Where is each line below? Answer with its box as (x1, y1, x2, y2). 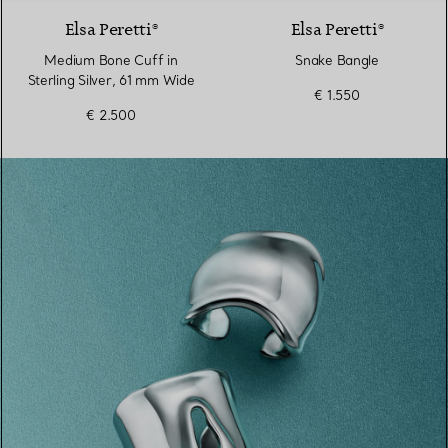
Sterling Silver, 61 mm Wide (27, 72, 195, 89)
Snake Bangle (295, 52, 379, 69)
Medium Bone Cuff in (44, 52, 178, 69)
